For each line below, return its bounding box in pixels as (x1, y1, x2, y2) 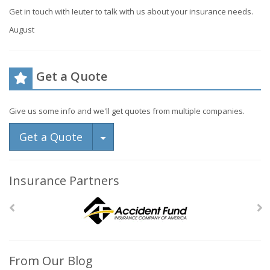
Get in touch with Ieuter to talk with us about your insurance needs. (9, 6, 253, 17)
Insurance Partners (9, 172, 119, 189)
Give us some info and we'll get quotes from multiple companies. (9, 105, 245, 116)
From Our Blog (9, 253, 93, 269)
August (9, 24, 34, 35)
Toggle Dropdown (105, 129, 199, 143)
